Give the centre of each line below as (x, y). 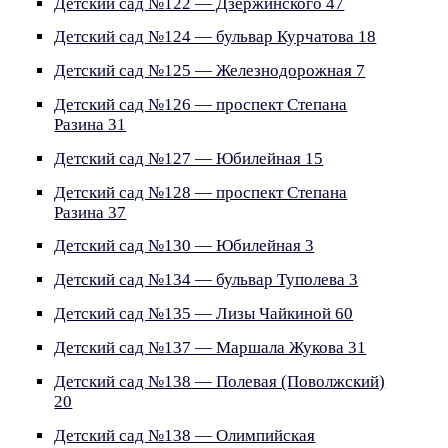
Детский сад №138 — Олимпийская (185, 435)
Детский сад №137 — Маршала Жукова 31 (210, 347)
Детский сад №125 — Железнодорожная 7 (210, 71)
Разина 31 (90, 125)
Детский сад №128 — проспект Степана (201, 192)
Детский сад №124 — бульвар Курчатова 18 (215, 37)
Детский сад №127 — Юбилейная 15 (189, 158)
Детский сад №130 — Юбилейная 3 (184, 246)
